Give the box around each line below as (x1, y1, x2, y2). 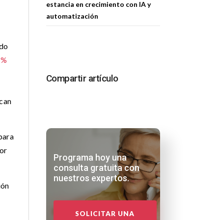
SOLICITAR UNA (75, 209, 135, 218)
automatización (46, 12, 98, 20)
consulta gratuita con (53, 163, 139, 173)
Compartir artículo (46, 73, 118, 84)
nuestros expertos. (53, 173, 129, 183)
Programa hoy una (53, 152, 127, 163)
